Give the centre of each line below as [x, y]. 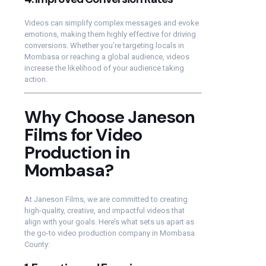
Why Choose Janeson [110, 117]
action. [36, 79]
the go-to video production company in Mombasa [110, 233]
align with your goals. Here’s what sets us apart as [109, 221]
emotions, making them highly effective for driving [110, 34]
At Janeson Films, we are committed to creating [106, 199]
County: [37, 244]
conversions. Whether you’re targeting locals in [104, 45]
